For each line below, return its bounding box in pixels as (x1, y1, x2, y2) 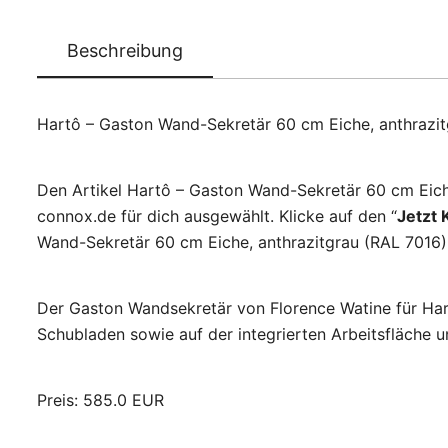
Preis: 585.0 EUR (37, 390, 164, 411)
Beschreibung (67, 40, 183, 62)
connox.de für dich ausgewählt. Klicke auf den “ (37, 206, 397, 227)
